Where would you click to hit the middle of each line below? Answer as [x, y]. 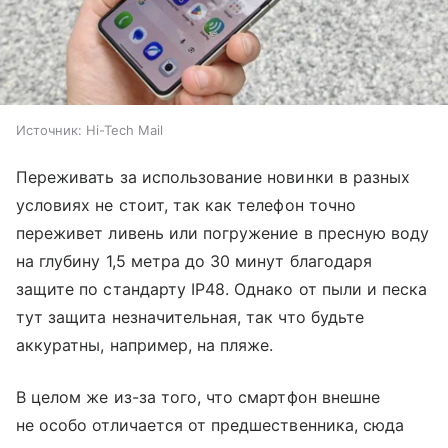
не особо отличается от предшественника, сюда [210, 425]
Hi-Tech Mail [124, 130]
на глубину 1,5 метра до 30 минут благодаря [194, 261]
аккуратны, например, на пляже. [145, 345]
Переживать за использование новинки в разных [213, 177]
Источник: [49, 130]
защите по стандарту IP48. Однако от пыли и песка [222, 289]
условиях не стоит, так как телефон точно [186, 205]
